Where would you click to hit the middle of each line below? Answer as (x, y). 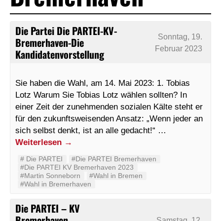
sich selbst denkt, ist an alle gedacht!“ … (91, 130)
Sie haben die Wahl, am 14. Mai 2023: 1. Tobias (103, 83)
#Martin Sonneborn (50, 176)
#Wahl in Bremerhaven (56, 184)
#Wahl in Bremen (116, 176)
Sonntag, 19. (180, 37)
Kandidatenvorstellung (60, 55)
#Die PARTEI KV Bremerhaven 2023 (77, 167)
